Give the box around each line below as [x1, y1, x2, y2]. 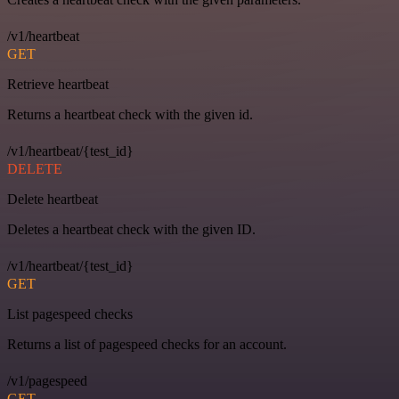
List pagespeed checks [7, 305, 133, 322]
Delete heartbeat [7, 191, 98, 207]
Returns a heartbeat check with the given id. [7, 106, 253, 122]
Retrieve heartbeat [7, 76, 109, 92]
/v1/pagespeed [7, 372, 87, 388]
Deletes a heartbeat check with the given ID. [7, 221, 256, 237]
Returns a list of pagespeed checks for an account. [7, 336, 287, 352]
